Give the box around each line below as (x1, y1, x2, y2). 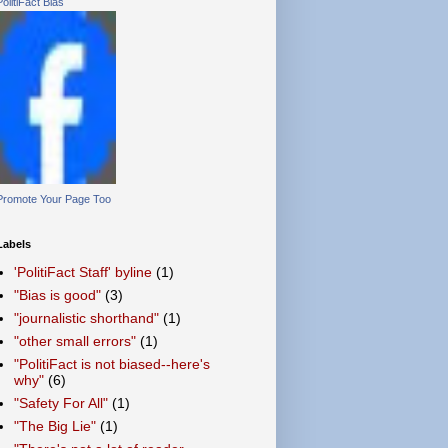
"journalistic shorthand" (13, 310, 159, 326)
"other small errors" (13, 333, 136, 349)
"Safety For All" (13, 395, 108, 411)
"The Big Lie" (13, 418, 96, 434)
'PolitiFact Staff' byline (13, 264, 152, 280)
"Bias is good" (13, 287, 101, 303)
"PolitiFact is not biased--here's (13, 356, 210, 372)
